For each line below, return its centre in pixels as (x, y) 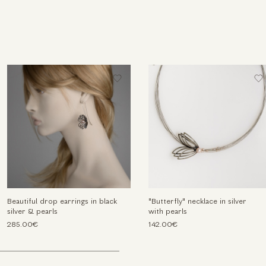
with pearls (167, 212)
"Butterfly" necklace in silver (197, 202)
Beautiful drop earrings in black (62, 202)
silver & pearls (33, 212)
